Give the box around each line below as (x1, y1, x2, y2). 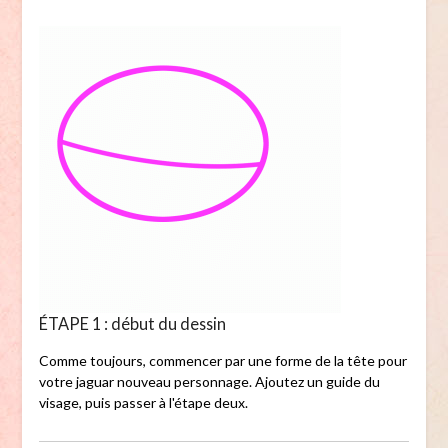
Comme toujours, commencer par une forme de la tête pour (38, 352, 407, 370)
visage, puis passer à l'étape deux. (38, 394, 248, 412)
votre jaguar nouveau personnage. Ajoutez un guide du (38, 373, 380, 391)
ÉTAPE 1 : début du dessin (38, 314, 226, 334)
